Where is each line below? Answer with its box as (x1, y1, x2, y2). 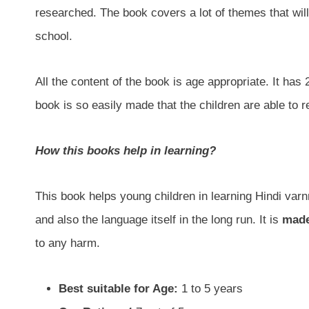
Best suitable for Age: (59, 281, 178, 295)
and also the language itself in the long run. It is (35, 212, 282, 226)
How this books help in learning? (35, 143, 216, 157)
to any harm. (35, 236, 100, 250)
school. (35, 29, 72, 43)
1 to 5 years (178, 281, 243, 295)
